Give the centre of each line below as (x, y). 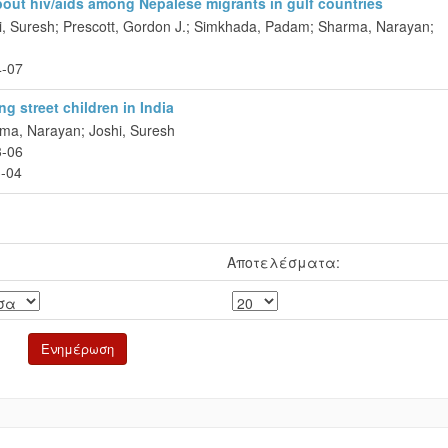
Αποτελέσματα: (283, 262)
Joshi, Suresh (132, 130)
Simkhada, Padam (252, 26)
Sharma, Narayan (374, 26)
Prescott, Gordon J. (124, 26)
